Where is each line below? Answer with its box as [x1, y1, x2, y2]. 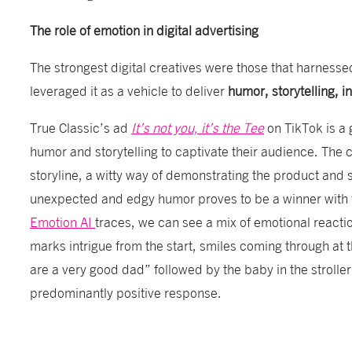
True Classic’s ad [30, 119, 132, 135]
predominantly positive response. [30, 284, 222, 300]
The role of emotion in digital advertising [30, 21, 259, 38]
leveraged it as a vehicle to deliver [30, 82, 229, 98]
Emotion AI [30, 213, 96, 229]
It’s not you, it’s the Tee [131, 119, 265, 135]
